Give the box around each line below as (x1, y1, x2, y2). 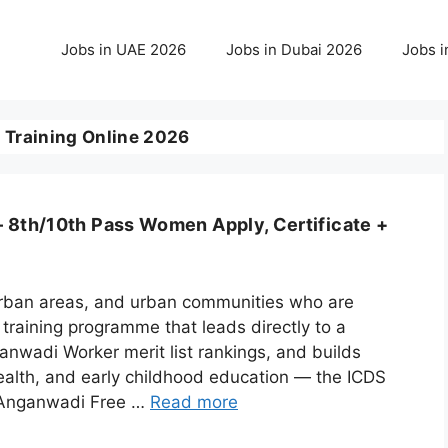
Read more (150, 391, 238, 412)
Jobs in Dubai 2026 (226, 40, 362, 59)
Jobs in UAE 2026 (61, 40, 186, 59)
